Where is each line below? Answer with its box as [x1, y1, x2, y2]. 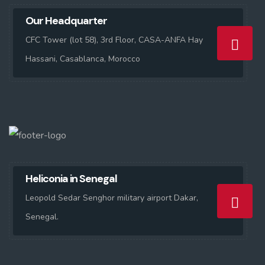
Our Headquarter [25, 14, 107, 28]
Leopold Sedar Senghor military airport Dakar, [25, 192, 198, 203]
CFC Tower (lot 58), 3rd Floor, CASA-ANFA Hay [25, 34, 203, 46]
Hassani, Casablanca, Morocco [25, 53, 140, 64]
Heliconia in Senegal [25, 172, 117, 186]
